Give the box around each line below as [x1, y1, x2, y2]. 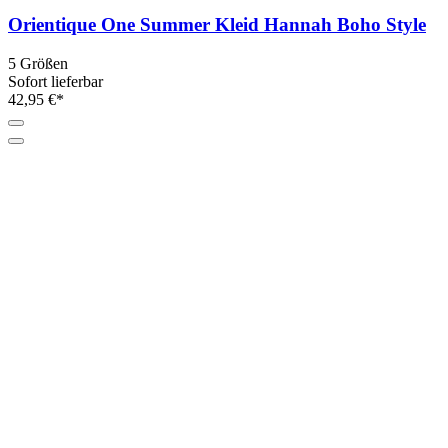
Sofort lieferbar [8, 73, 103, 90]
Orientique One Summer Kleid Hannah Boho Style [8, 14, 426, 36]
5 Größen [8, 55, 68, 72]
